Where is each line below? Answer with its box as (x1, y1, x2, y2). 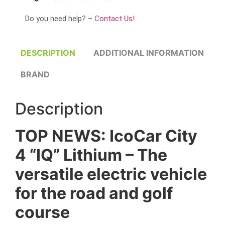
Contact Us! (94, 14, 135, 24)
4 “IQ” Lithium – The (15, 145, 167, 165)
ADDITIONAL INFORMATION (93, 47, 204, 58)
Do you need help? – (25, 14, 94, 24)
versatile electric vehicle (15, 164, 207, 184)
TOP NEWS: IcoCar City (15, 126, 197, 146)
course (15, 202, 70, 222)
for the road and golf (15, 183, 173, 203)
